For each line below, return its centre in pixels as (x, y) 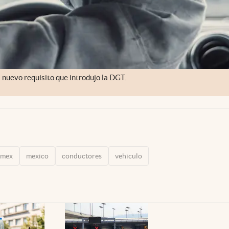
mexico (37, 156)
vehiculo (129, 156)
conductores (82, 156)
